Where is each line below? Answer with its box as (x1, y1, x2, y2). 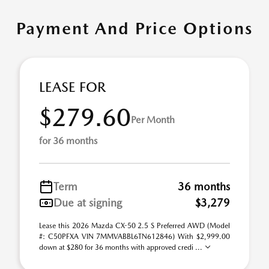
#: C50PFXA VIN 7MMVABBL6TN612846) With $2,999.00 (39, 232, 230, 241)
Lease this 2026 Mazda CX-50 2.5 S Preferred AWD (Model (39, 222, 230, 230)
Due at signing (53, 196, 122, 209)
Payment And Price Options (16, 18, 253, 38)
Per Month (131, 113, 175, 125)
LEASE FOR (39, 79, 106, 95)
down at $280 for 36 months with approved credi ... (39, 243, 204, 252)
